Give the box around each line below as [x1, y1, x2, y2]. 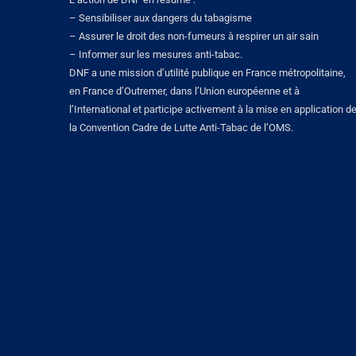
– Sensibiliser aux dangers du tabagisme [69, 12, 252, 25]
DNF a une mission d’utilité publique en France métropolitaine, [69, 67, 346, 79]
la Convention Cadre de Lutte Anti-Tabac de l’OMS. [69, 122, 293, 134]
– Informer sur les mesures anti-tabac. [69, 48, 242, 61]
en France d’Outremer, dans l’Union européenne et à [69, 85, 300, 98]
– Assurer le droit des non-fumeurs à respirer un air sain [69, 30, 319, 43]
